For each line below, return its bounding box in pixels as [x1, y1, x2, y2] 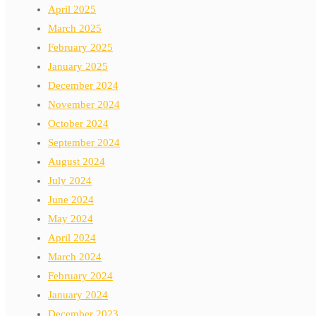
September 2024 [48, 136, 120, 148]
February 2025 [48, 41, 113, 53]
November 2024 [48, 98, 120, 110]
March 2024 [48, 250, 102, 262]
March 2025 [48, 22, 102, 34]
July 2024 [48, 174, 92, 186]
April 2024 [48, 231, 96, 243]
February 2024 [48, 269, 113, 281]
